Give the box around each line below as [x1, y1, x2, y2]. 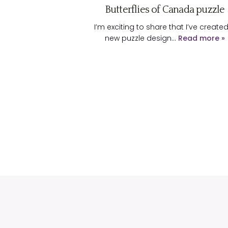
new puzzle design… [104, 33, 178, 44]
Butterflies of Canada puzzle [104, 4, 225, 16]
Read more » [178, 33, 225, 44]
